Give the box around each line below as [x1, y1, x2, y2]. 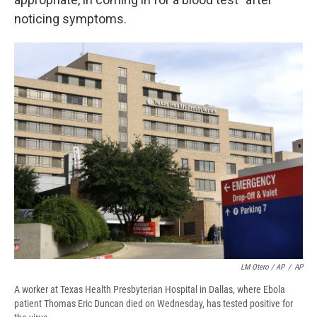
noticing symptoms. [14, 11, 127, 26]
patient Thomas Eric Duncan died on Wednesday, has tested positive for [14, 297, 293, 309]
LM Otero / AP [241, 262, 284, 272]
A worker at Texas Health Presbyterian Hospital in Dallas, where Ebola [14, 283, 285, 295]
